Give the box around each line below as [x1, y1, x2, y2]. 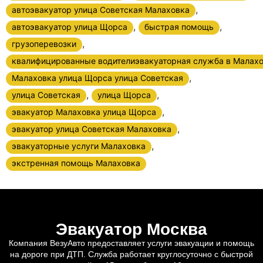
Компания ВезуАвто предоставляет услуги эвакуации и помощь [9, 238, 254, 248]
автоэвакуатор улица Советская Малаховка [12, 4, 190, 15]
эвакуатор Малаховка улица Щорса [12, 106, 156, 117]
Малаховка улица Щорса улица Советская [12, 72, 183, 83]
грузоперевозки [12, 38, 76, 49]
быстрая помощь [144, 21, 214, 32]
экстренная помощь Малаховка [12, 157, 140, 168]
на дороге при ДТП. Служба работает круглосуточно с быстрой [10, 249, 253, 259]
